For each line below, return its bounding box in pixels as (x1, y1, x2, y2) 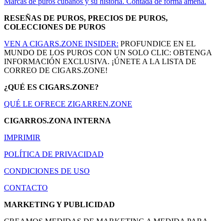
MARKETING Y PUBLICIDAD (4, 200, 115, 209)
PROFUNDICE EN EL (118, 39, 195, 48)
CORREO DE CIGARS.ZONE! (4, 66, 108, 74)
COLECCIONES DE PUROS (4, 22, 106, 31)
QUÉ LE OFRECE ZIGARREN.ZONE (4, 99, 132, 108)
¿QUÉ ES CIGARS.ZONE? (4, 82, 99, 91)
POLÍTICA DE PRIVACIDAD (4, 149, 104, 158)
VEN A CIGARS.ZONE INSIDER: (4, 39, 118, 48)
